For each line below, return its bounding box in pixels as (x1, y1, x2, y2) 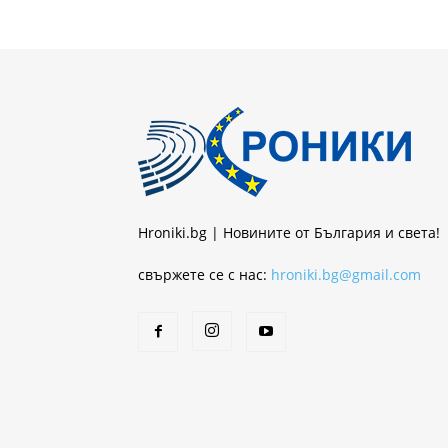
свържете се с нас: (138, 264, 271, 284)
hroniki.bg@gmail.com (271, 264, 421, 284)
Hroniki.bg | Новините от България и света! (138, 222, 440, 242)
